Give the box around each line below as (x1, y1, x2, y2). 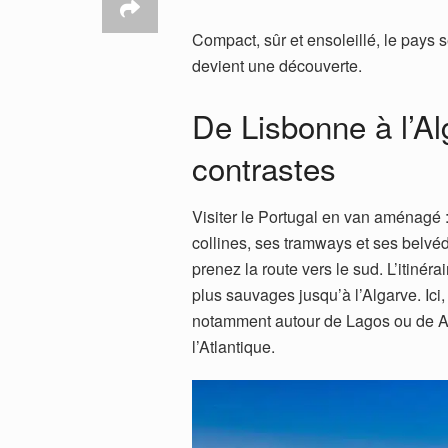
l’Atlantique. (192, 335, 275, 359)
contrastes (192, 144, 336, 190)
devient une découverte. (192, 53, 362, 77)
